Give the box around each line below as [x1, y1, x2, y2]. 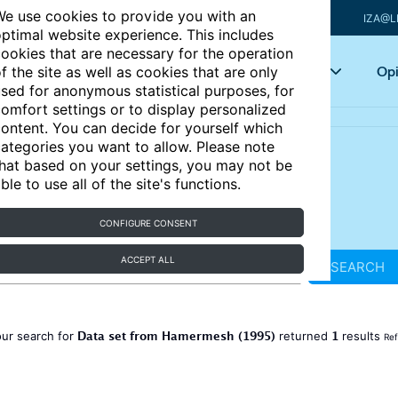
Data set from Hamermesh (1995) [77, 327, 275, 350]
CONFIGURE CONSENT [99, 218, 197, 228]
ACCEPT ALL [121, 254, 176, 265]
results [338, 329, 384, 343]
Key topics [255, 62, 317, 80]
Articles [151, 62, 195, 80]
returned [275, 329, 331, 343]
